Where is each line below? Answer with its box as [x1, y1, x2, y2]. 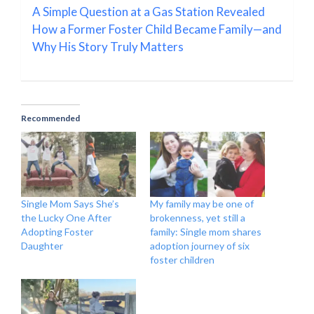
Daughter [21, 240, 63, 252]
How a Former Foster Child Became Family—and [32, 21, 282, 36]
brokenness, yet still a [150, 212, 245, 224]
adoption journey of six [150, 240, 250, 252]
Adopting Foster [21, 226, 93, 238]
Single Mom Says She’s [21, 198, 119, 210]
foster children [150, 254, 214, 266]
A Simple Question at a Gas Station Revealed [32, 4, 265, 19]
